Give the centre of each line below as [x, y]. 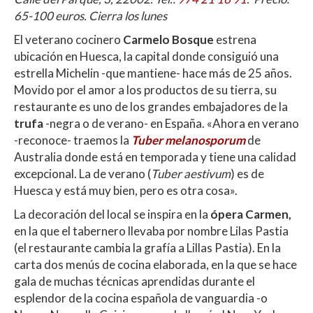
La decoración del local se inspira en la [112, 214]
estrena [235, 40]
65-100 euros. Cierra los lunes [90, 16]
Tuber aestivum [191, 174]
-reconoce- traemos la [73, 140]
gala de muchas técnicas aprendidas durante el [134, 282]
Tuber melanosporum [188, 140]
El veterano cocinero [68, 40]
